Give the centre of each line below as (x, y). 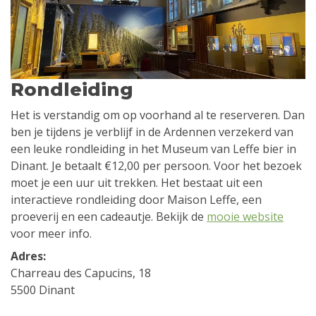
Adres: (28, 256)
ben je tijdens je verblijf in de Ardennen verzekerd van (152, 132)
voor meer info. (51, 234)
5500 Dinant (43, 290)
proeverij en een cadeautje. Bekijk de (109, 217)
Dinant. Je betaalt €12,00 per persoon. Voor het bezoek (156, 166)
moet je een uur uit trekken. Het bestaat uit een (136, 183)
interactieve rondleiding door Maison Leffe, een (136, 200)
